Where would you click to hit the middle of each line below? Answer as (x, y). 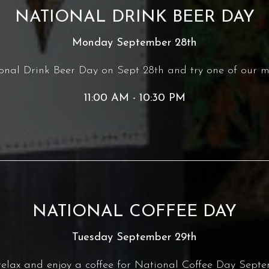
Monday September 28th (134, 43)
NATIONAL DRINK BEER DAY (134, 17)
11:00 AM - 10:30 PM (134, 98)
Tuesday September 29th (134, 237)
